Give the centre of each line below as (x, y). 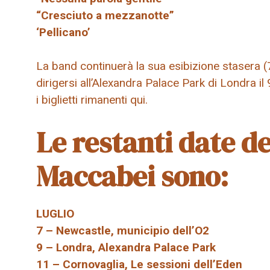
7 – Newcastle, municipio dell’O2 (123, 230)
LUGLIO (55, 213)
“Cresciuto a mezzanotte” (105, 15)
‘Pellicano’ (63, 32)
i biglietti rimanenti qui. (92, 100)
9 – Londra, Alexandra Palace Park (126, 247)
